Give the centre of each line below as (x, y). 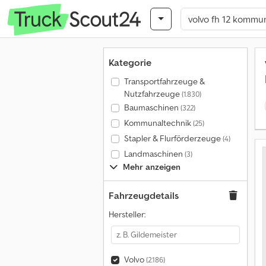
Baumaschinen (152, 107)
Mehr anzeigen (152, 167)
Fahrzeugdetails (144, 195)
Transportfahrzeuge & (164, 81)
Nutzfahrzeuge (153, 94)
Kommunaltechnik (158, 123)
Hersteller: (127, 214)
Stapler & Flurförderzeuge (173, 138)
